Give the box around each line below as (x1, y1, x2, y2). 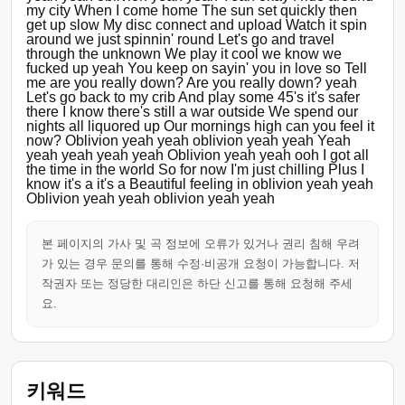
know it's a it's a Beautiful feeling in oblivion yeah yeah (26, 176, 373, 192)
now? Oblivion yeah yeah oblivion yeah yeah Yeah (26, 133, 351, 148)
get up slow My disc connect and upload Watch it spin (26, 17, 367, 33)
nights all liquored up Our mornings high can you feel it (26, 118, 374, 134)
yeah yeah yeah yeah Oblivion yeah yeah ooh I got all (26, 147, 369, 163)
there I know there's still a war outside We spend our (26, 104, 358, 119)
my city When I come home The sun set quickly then (26, 3, 357, 18)
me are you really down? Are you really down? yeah (26, 75, 357, 90)
